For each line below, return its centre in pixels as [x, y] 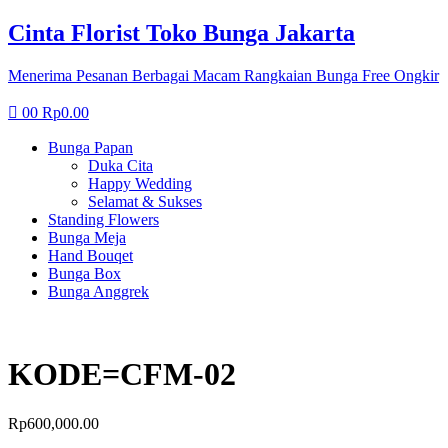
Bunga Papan [90, 147]
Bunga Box [84, 273]
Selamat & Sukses [145, 201]
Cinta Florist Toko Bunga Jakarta [181, 32]
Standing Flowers [103, 219]
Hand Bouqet [90, 255]
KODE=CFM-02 [122, 374]
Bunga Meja [87, 237]
